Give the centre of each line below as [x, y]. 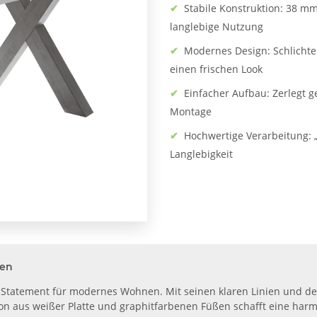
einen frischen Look [216, 69]
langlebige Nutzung [217, 27]
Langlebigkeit [201, 154]
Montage [191, 112]
